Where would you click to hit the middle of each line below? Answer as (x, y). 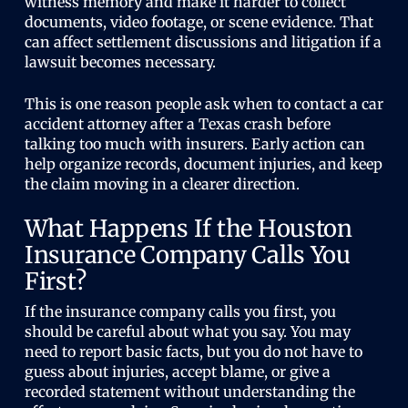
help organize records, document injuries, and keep (203, 164)
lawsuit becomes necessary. (120, 62)
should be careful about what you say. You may (187, 331)
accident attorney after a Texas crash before (177, 124)
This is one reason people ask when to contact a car (204, 104)
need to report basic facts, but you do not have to (193, 352)
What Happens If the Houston (188, 229)
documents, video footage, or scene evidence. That (199, 22)
